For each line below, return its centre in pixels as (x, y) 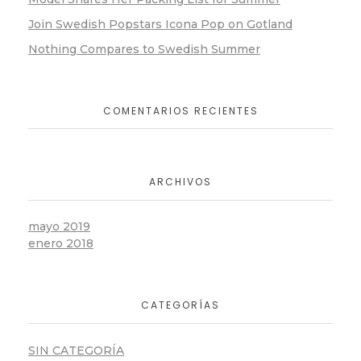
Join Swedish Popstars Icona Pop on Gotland (160, 24)
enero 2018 (61, 244)
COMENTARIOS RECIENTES (180, 110)
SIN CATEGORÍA (76, 350)
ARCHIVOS (180, 182)
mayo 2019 (59, 227)
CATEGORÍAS (180, 305)
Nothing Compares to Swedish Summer (144, 49)
